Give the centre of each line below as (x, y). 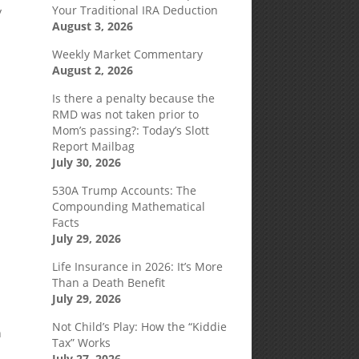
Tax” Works (81, 343)
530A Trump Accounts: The (124, 190)
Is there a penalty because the (133, 98)
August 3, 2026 (92, 26)
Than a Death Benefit (108, 282)
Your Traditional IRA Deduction (135, 10)
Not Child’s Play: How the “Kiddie (139, 327)
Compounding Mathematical (128, 206)
